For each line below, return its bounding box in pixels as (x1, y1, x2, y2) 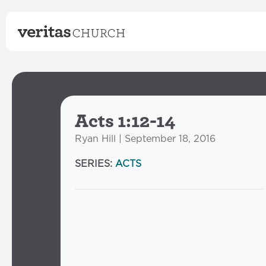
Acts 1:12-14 (75, 109, 175, 132)
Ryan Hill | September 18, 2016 (75, 134, 216, 144)
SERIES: (75, 159, 115, 169)
